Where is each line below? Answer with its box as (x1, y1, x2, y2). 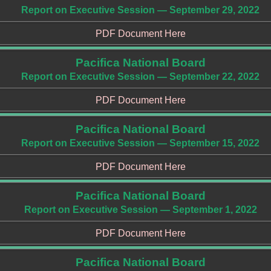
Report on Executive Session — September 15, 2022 (21, 138, 260, 148)
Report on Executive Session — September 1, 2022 (24, 204, 257, 215)
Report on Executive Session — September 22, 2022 (21, 71, 260, 82)
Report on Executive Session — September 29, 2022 (21, 5, 260, 15)
